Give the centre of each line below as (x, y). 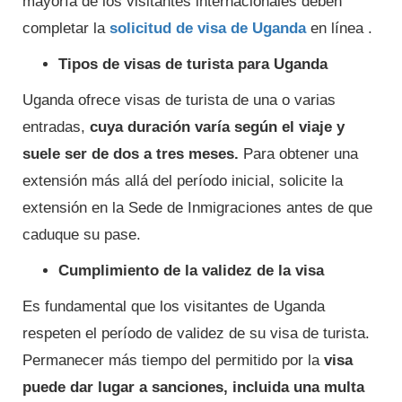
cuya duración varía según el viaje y (217, 127)
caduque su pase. (82, 234)
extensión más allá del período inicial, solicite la (183, 180)
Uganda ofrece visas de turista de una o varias (179, 100)
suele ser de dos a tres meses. (131, 153)
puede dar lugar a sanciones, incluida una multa (193, 387)
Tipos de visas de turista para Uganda (193, 64)
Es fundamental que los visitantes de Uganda (174, 306)
